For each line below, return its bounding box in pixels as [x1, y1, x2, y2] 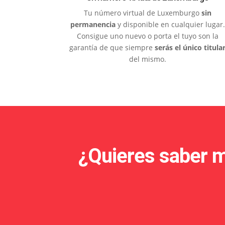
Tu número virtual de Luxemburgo [83, 8, 201, 18]
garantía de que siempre [69, 42, 155, 52]
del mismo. [129, 54, 166, 64]
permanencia [70, 19, 116, 29]
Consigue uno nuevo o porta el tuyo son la [76, 31, 218, 41]
